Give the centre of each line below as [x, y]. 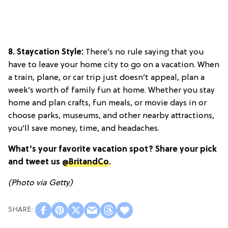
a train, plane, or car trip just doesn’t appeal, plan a [106, 78]
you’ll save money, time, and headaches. [84, 129]
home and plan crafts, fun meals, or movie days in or [107, 103]
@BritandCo [85, 162]
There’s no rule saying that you [144, 52]
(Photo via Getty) [40, 183]
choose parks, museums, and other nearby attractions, [111, 116]
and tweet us [35, 162]
